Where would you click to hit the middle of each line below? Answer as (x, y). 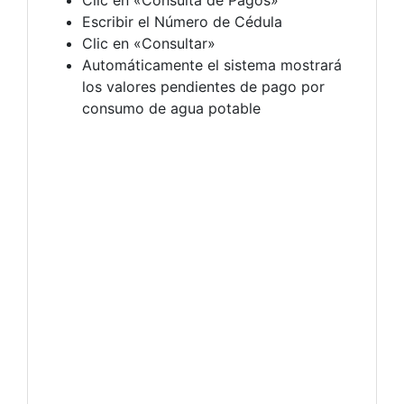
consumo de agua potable (171, 108)
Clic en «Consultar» (149, 43)
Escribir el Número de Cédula (182, 22)
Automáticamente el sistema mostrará (212, 65)
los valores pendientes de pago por (203, 87)
